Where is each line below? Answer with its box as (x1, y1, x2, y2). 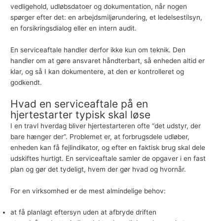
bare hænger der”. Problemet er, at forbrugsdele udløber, (10, 132, 190, 141)
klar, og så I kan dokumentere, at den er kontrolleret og (10, 67, 184, 75)
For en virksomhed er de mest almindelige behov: (10, 186, 166, 195)
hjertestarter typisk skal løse (10, 108, 151, 121)
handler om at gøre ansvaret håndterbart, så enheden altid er (10, 56, 205, 65)
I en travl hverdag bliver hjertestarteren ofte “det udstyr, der (10, 121, 201, 130)
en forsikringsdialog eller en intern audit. (10, 24, 137, 32)
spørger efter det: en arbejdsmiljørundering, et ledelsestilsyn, (10, 13, 203, 21)
